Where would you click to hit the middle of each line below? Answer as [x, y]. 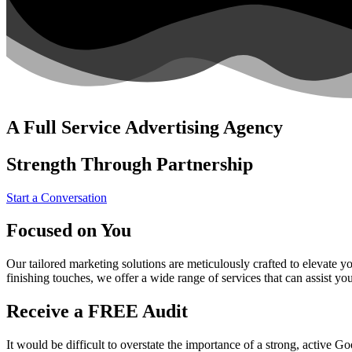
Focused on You [69, 231]
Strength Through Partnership [130, 164]
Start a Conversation [57, 197]
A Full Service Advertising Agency [145, 127]
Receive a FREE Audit [97, 312]
